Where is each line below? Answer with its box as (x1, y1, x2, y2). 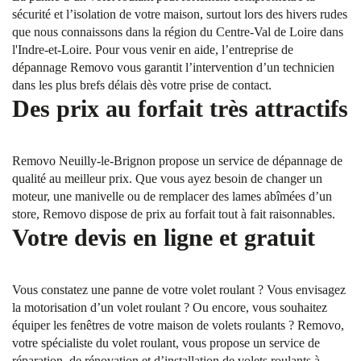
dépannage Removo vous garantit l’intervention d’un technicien (12, 60, 334, 74)
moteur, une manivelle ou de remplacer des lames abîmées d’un (12, 189, 332, 203)
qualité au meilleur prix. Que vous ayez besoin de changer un (12, 172, 322, 185)
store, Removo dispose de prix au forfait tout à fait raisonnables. (12, 207, 335, 221)
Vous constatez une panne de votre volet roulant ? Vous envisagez (12, 283, 346, 297)
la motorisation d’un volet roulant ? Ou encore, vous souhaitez (12, 301, 327, 314)
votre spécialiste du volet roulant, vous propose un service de (12, 336, 320, 350)
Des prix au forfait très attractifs (12, 95, 348, 122)
